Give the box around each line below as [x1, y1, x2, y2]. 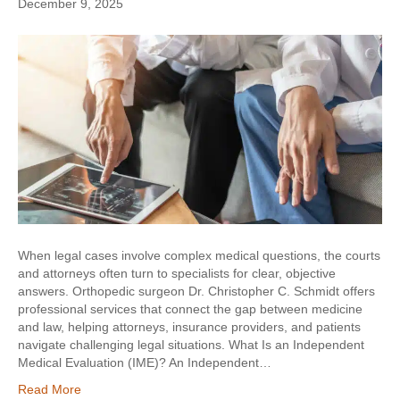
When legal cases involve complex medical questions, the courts [18, 248, 380, 263]
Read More [18, 382, 81, 397]
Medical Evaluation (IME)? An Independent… [18, 355, 271, 371]
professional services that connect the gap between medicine [18, 302, 362, 317]
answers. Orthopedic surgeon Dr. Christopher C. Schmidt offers [18, 284, 375, 299]
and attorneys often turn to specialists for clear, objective [18, 266, 336, 281]
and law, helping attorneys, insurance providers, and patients [18, 320, 361, 335]
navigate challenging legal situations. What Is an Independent [18, 337, 364, 353]
